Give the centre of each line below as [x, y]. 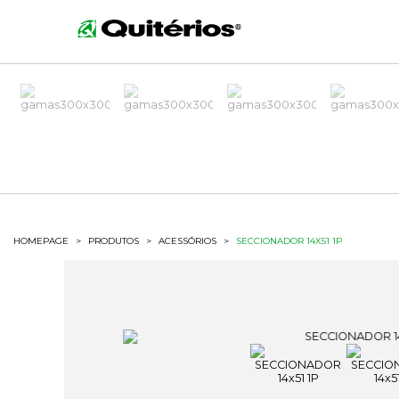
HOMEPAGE [41, 241]
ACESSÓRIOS [187, 241]
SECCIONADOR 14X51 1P [289, 241]
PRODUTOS [114, 241]
